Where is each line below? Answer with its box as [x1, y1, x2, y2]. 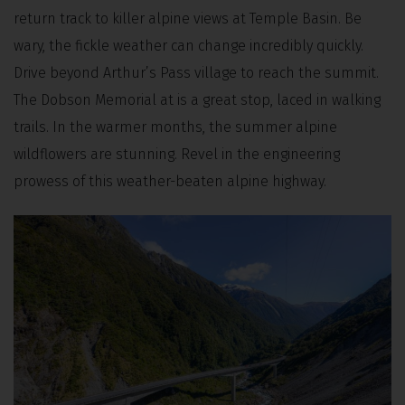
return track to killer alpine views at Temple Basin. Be [14, 9, 362, 27]
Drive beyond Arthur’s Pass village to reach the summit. [14, 63, 379, 81]
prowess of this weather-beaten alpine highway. [14, 172, 326, 190]
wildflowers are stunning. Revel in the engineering [14, 145, 340, 163]
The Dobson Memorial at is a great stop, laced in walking [14, 90, 381, 108]
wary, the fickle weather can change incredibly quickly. [14, 36, 363, 54]
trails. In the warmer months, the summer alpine [14, 118, 337, 136]
